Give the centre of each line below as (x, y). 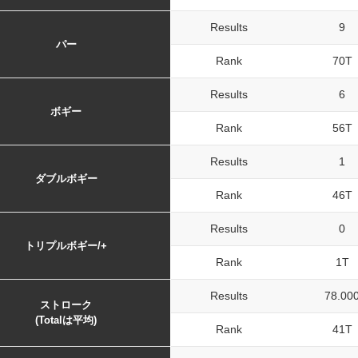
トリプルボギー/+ (66, 246)
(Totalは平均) (66, 320)
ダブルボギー (66, 179)
